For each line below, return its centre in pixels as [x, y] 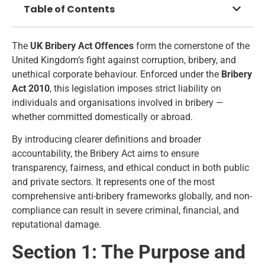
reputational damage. [56, 225]
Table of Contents [69, 9]
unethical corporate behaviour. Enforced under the [117, 74]
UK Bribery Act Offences [82, 46]
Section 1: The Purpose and [129, 252]
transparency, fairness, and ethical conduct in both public [130, 168]
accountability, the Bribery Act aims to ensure [105, 154]
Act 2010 [31, 88]
